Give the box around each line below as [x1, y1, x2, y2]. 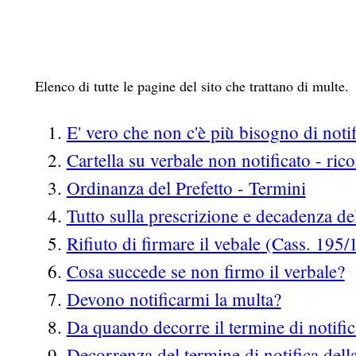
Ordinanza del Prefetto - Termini [66, 176, 306, 200]
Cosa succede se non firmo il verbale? [66, 259, 345, 284]
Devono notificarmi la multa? [66, 287, 281, 311]
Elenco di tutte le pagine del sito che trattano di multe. [34, 76, 349, 96]
